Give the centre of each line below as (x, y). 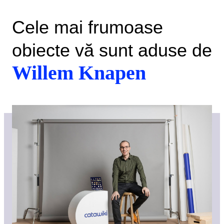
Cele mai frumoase (87, 27)
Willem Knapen (79, 73)
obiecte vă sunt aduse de (112, 50)
